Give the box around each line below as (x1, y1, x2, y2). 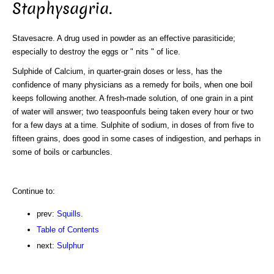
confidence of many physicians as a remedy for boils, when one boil (12, 80, 253, 89)
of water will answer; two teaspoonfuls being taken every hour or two (12, 106, 253, 116)
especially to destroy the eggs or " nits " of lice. (12, 46, 180, 56)
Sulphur (57, 240, 84, 250)
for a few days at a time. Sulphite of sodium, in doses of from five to (12, 120, 254, 130)
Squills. (57, 209, 83, 218)
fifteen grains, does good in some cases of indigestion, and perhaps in (12, 133, 261, 143)
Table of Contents (37, 224, 99, 234)
